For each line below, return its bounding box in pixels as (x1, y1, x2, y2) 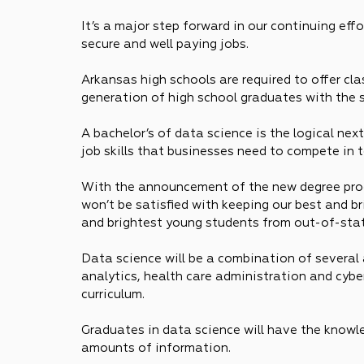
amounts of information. (81, 342, 231, 354)
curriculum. (81, 288, 145, 301)
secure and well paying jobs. (81, 38, 249, 50)
